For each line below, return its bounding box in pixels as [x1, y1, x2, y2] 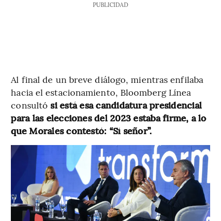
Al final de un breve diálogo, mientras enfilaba [11, 73, 204, 85]
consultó [11, 98, 48, 111]
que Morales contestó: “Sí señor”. [11, 124, 152, 137]
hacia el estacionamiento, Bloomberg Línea [11, 85, 191, 98]
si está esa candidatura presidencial [48, 98, 202, 111]
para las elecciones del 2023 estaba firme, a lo [11, 111, 207, 124]
